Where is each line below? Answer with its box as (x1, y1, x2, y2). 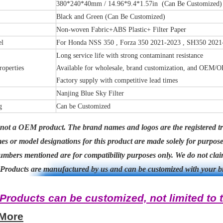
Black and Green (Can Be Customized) (56, 13, 165, 20)
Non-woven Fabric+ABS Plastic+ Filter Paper (56, 26, 186, 33)
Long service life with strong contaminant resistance (56, 52, 203, 59)
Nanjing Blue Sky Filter (56, 90, 124, 97)
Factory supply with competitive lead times (56, 77, 178, 84)
